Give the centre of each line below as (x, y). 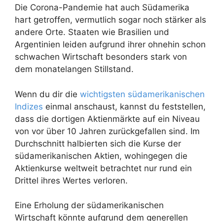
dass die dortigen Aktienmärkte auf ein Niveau (107, 119)
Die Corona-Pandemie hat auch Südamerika (102, 8)
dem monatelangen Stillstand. (74, 69)
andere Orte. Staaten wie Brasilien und (92, 32)
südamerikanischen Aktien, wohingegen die (101, 156)
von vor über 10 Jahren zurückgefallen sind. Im (107, 131)
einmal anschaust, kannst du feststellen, (124, 106)
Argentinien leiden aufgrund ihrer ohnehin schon (110, 45)
